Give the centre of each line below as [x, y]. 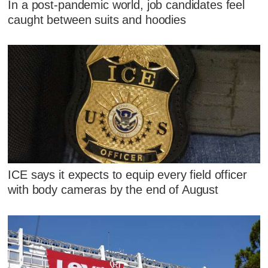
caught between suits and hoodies [97, 19]
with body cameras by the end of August [113, 190]
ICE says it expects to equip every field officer [127, 175]
